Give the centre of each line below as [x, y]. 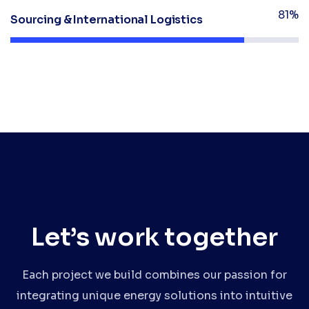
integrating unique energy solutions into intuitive [154, 295]
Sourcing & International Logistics [107, 19]
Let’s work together [154, 237]
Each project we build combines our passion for [154, 275]
